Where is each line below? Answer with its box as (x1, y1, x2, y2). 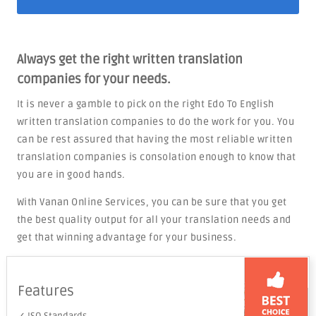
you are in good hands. (16, 169, 126, 181)
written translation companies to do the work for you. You (16, 116, 295, 128)
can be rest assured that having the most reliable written (16, 133, 293, 145)
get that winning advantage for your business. (16, 231, 237, 243)
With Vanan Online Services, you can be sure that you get (16, 196, 287, 208)
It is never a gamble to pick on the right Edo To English (16, 98, 274, 110)
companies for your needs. (16, 71, 171, 87)
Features (17, 283, 74, 300)
